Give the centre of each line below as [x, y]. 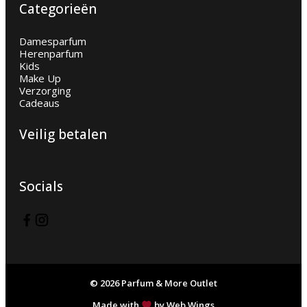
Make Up [40, 78]
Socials [41, 186]
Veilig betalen [63, 135]
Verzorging [45, 90]
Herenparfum [51, 53]
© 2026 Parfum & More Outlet [153, 283]
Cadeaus [39, 102]
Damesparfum [53, 41]
